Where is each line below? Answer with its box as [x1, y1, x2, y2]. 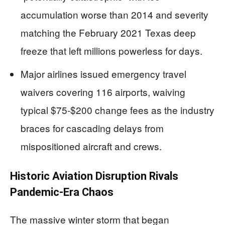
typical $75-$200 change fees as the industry [21, 103, 214, 117]
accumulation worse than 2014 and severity [21, 8, 208, 21]
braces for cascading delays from [21, 121, 164, 135]
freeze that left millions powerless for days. [21, 44, 202, 57]
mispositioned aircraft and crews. [21, 139, 162, 153]
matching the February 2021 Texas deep [21, 26, 196, 39]
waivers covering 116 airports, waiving [21, 85, 185, 98]
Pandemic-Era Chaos [10, 186, 114, 198]
